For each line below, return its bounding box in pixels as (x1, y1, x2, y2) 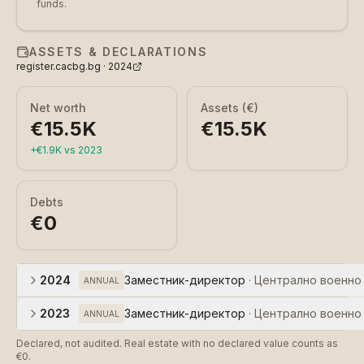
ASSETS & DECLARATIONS (29, 45, 208, 58)
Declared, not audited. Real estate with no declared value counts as (16, 337, 338, 349)
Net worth (30, 101, 86, 115)
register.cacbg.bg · (16, 60, 108, 72)
